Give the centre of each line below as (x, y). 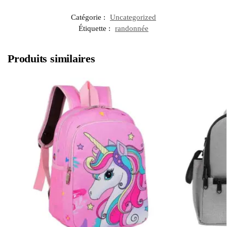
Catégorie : (89, 17)
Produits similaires (51, 59)
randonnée (132, 29)
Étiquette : (96, 29)
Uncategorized (133, 17)
